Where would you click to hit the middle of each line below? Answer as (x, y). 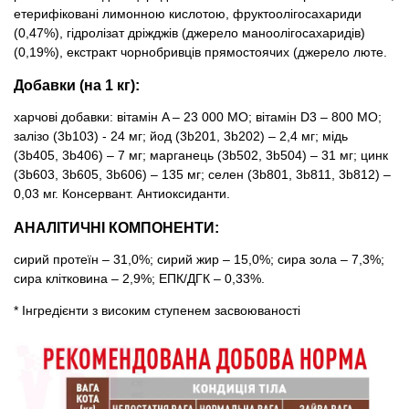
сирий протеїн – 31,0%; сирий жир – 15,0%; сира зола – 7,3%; (199, 260)
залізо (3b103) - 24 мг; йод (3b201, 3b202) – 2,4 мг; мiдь (181, 136)
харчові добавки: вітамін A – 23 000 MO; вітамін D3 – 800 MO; (198, 117)
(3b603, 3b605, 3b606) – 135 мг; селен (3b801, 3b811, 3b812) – (202, 175)
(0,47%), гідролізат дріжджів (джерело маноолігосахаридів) (189, 32)
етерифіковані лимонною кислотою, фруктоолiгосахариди (188, 13)
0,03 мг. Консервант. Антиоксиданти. (122, 194)
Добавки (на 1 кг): (77, 84)
